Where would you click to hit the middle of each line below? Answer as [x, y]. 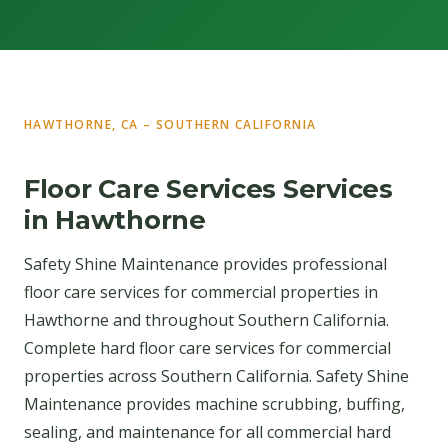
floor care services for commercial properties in [201, 291]
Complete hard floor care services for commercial [207, 347]
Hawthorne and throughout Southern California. [206, 319]
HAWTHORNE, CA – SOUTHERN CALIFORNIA [170, 124]
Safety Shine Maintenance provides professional [205, 263]
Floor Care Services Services [208, 189]
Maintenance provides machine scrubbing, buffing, [214, 403]
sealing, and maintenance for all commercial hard [207, 431]
